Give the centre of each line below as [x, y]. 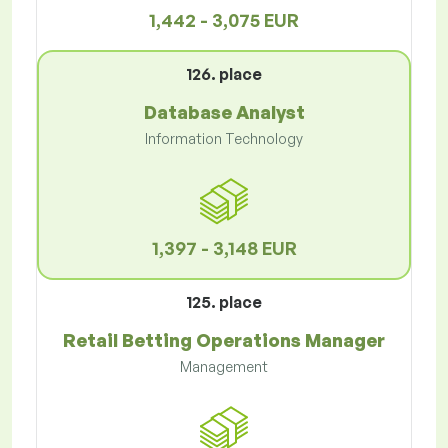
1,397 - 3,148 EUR [224, 248]
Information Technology [224, 139]
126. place [224, 74]
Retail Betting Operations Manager [224, 340]
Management [224, 367]
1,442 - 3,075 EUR [224, 20]
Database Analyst [224, 112]
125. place [224, 302]
